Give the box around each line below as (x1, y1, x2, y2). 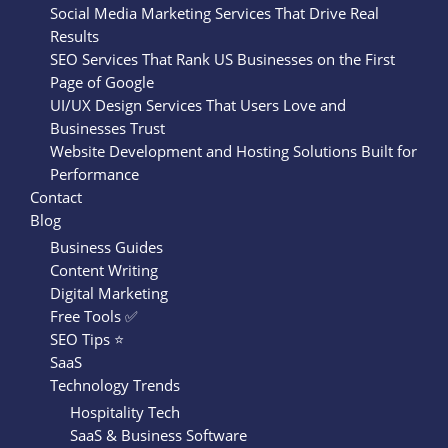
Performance (50, 164, 139, 185)
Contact (30, 187, 82, 208)
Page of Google (50, 72, 154, 93)
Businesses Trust (50, 118, 165, 139)
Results (50, 26, 99, 47)
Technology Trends (50, 374, 180, 395)
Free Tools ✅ (50, 305, 138, 326)
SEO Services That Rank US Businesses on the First (50, 49, 395, 70)
